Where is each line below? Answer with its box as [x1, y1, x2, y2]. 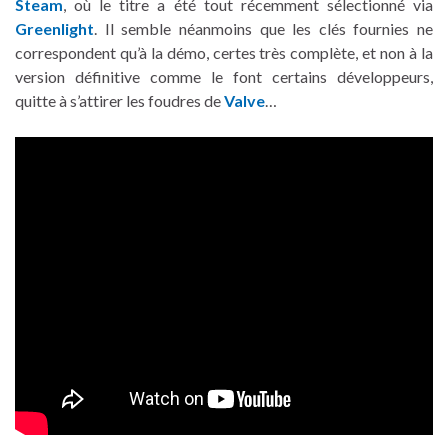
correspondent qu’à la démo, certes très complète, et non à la [15, 42, 433, 62]
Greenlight [15, 18, 94, 38]
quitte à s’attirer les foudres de [15, 90, 224, 110]
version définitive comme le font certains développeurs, [15, 66, 433, 86]
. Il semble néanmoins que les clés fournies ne [94, 18, 433, 38]
